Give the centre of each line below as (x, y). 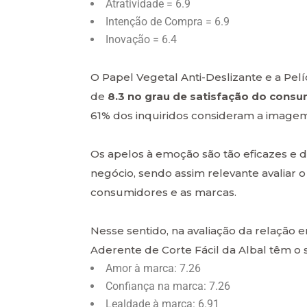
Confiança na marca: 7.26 (168, 286)
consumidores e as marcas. (163, 192)
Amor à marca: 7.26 (153, 268)
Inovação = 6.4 (141, 39)
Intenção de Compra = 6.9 (168, 21)
